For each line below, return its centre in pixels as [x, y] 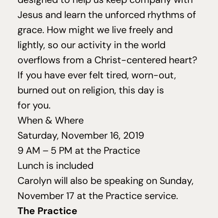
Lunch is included [55, 165]
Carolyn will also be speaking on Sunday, [106, 181]
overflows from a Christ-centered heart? [107, 60]
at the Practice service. [127, 196]
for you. [35, 105]
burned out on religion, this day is [91, 90]
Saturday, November [64, 135]
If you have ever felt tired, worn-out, [97, 75]
